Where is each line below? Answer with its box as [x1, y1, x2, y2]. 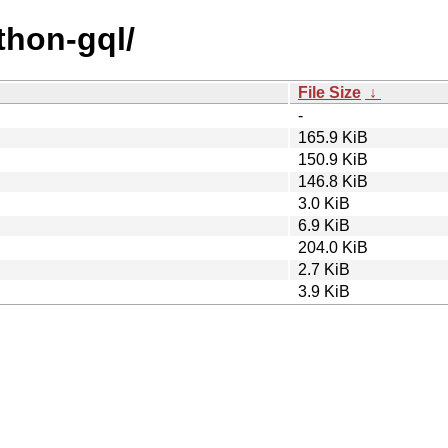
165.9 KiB [298, 128, 368, 146]
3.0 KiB [298, 194, 350, 212]
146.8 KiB [298, 172, 368, 190]
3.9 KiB [298, 282, 350, 300]
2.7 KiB [298, 260, 350, 278]
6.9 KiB [298, 216, 350, 234]
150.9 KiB [298, 150, 368, 168]
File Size [298, 83, 361, 101]
